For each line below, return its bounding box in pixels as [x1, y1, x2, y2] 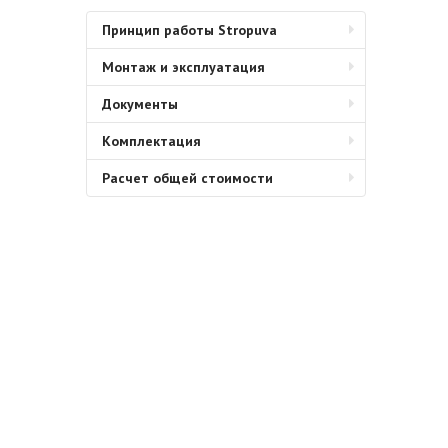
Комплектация [102, 132, 201, 150]
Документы [102, 95, 178, 113]
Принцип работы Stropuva [102, 21, 277, 39]
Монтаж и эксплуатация [102, 58, 265, 76]
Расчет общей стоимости [102, 169, 273, 187]
